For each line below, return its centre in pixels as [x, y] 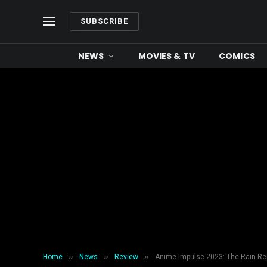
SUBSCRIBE [105, 21]
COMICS [237, 56]
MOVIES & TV [167, 56]
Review [126, 257]
